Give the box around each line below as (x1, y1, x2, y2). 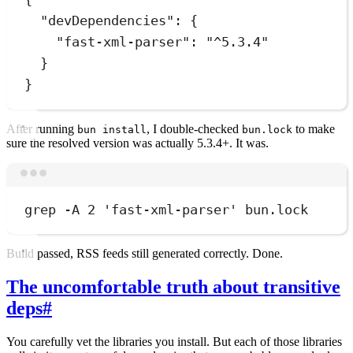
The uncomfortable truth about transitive (6, 277, 340, 298)
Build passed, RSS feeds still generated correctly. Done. (6, 247, 283, 261)
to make (292, 121, 335, 136)
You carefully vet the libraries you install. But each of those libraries (6, 334, 342, 348)
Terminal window (175, 173, 269, 189)
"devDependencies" (40, 13, 175, 29)
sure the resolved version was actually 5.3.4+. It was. (6, 136, 269, 150)
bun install (77, 123, 147, 136)
